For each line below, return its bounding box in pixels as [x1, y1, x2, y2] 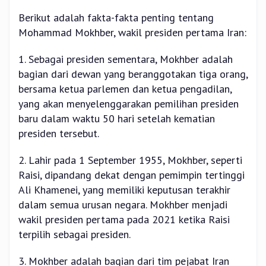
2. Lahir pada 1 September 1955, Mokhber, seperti [18, 153, 242, 167]
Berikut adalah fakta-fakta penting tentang [18, 11, 214, 25]
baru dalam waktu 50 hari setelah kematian [18, 112, 215, 126]
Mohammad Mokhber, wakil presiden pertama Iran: [18, 26, 246, 40]
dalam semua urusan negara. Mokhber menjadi [18, 198, 227, 212]
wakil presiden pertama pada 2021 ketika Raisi [18, 213, 230, 227]
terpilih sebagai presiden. [18, 227, 131, 242]
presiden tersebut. [18, 126, 99, 141]
